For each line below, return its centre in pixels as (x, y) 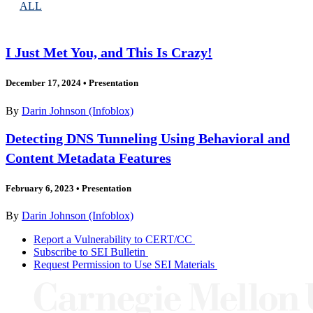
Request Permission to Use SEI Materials (124, 264)
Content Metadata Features (88, 158)
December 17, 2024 (43, 83)
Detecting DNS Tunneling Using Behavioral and (148, 138)
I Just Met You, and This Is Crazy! (109, 53)
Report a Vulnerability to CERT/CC (113, 239)
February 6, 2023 (40, 188)
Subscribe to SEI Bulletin (89, 252)
